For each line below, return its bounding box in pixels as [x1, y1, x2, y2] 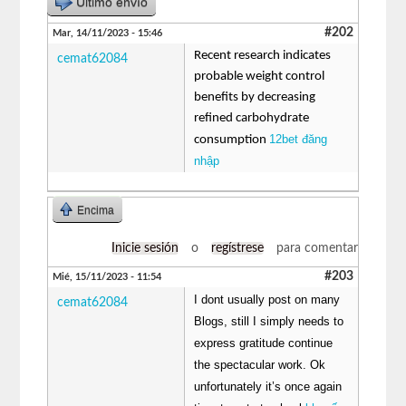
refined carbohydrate [194, 111, 310, 125]
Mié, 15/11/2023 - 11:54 [53, 271, 162, 282]
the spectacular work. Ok [194, 357, 326, 372]
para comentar [272, 241, 358, 255]
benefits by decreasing [194, 90, 316, 104]
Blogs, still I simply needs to [194, 314, 344, 328]
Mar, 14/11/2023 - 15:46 [53, 27, 163, 38]
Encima [77, 203, 115, 217]
